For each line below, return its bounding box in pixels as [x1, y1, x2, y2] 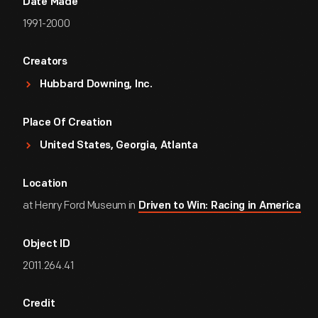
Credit [23, 299, 55, 309]
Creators [23, 57, 67, 67]
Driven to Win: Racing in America [138, 201, 301, 212]
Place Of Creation [23, 118, 112, 128]
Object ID [23, 239, 70, 250]
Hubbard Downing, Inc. [40, 79, 153, 90]
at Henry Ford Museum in [23, 199, 138, 212]
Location [23, 179, 67, 190]
